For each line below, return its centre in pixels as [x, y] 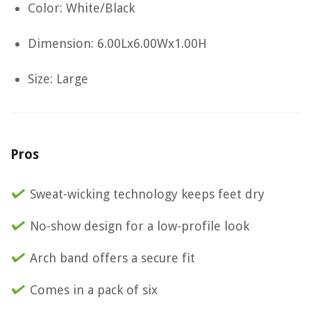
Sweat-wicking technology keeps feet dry [147, 194]
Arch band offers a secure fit [112, 258]
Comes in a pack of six [94, 290]
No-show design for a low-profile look [140, 226]
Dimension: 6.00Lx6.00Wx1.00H [117, 44]
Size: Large [58, 79]
